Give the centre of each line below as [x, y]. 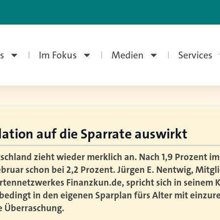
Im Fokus [58, 55]
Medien [127, 55]
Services [195, 55]
